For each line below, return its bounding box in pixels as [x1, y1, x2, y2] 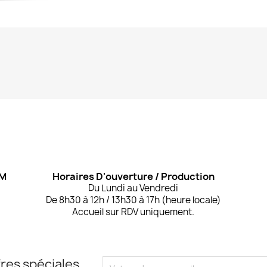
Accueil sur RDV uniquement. [72, 205, 195, 218]
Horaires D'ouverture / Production [52, 169, 215, 183]
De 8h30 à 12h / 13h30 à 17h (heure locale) [45, 193, 221, 206]
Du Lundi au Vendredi [88, 181, 179, 194]
